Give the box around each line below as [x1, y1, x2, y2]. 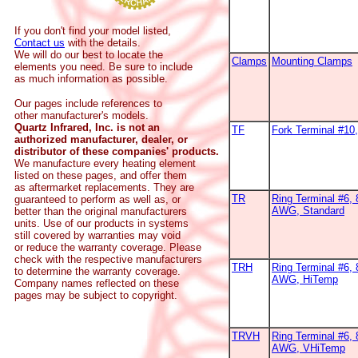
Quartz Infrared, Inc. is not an [14, 121, 160, 133]
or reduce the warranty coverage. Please [14, 241, 201, 253]
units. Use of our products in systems [14, 217, 189, 229]
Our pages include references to [14, 97, 162, 109]
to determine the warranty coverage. [14, 265, 181, 277]
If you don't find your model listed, [14, 25, 171, 37]
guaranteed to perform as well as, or [14, 193, 181, 205]
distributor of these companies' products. [14, 145, 219, 157]
